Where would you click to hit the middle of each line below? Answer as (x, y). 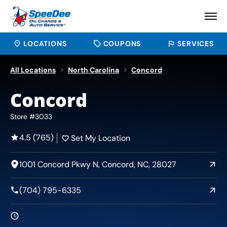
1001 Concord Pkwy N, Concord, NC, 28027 (98, 164)
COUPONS (122, 44)
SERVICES (196, 44)
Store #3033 (31, 117)
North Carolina (93, 70)
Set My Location (101, 138)
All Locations (33, 70)
